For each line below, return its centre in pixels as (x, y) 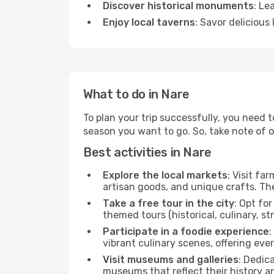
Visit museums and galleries (171, 260)
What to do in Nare (136, 94)
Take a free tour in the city (168, 203)
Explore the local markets (165, 175)
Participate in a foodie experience (186, 231)
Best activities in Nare (147, 152)
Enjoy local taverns (149, 22)
